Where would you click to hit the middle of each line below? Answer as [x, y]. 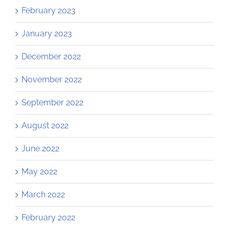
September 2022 [52, 103]
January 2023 [47, 34]
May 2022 [39, 172]
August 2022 [45, 126]
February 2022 [48, 218]
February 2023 [49, 11]
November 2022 [52, 80]
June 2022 [40, 149]
